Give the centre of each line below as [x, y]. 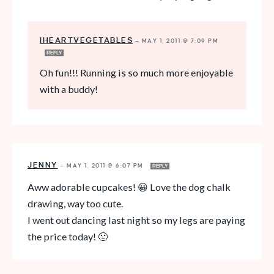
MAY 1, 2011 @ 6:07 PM [106, 165]
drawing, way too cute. [75, 203]
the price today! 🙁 [68, 236]
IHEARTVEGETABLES [86, 40]
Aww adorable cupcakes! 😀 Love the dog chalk [129, 187]
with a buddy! [69, 89]
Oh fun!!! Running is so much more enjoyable [136, 72]
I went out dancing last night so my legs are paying [136, 220]
